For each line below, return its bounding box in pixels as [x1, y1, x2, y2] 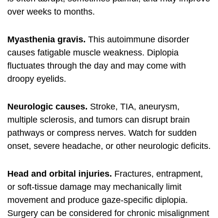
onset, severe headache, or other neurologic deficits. [7, 141, 211, 151]
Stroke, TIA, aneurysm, [88, 102, 180, 111]
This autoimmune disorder [86, 35, 189, 44]
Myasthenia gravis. [7, 35, 86, 44]
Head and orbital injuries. [7, 169, 112, 179]
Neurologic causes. [7, 102, 88, 111]
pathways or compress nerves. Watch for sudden [7, 128, 197, 138]
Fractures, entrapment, [112, 169, 203, 179]
